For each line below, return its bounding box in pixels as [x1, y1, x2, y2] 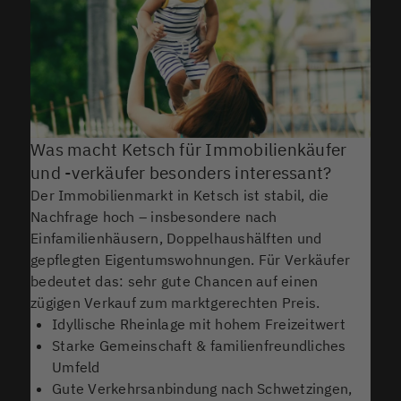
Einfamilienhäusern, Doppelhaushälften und [30, 228, 322, 247]
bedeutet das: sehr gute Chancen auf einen [30, 271, 319, 290]
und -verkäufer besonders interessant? [30, 161, 332, 183]
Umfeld [52, 357, 100, 376]
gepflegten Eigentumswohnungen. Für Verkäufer [30, 250, 351, 269]
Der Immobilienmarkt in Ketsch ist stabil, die [30, 185, 329, 204]
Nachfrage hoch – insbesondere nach [30, 207, 277, 226]
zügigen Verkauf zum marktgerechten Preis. [30, 293, 320, 311]
